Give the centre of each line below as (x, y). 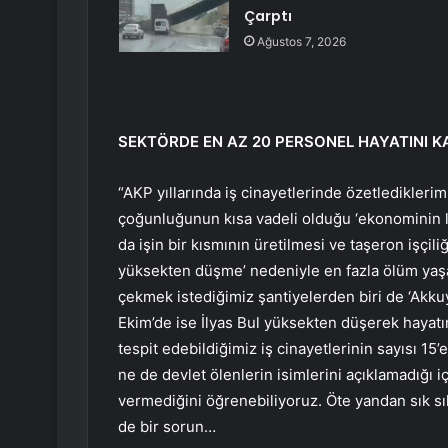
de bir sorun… (167, 427)
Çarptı (267, 16)
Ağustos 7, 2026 (301, 42)
